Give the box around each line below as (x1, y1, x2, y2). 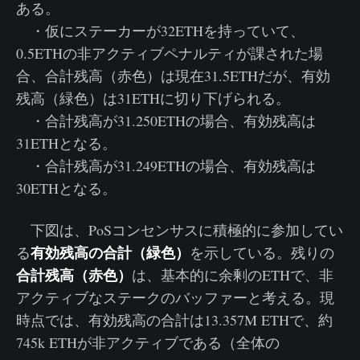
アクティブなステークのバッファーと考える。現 (16, 288, 334, 308)
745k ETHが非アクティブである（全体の (16, 333, 280, 353)
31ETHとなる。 (16, 133, 117, 153)
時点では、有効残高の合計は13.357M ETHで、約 (16, 310, 333, 330)
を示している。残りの (190, 243, 334, 263)
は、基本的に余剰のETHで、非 (132, 265, 333, 285)
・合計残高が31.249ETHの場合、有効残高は (16, 156, 316, 176)
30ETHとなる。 (16, 178, 117, 198)
